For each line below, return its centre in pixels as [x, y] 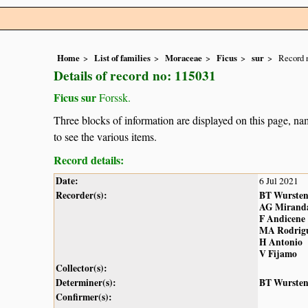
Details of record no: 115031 [135, 76]
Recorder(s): [81, 195]
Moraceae [184, 58]
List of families [122, 58]
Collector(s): [81, 268]
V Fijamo [278, 253]
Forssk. [113, 98]
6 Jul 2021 [279, 180]
